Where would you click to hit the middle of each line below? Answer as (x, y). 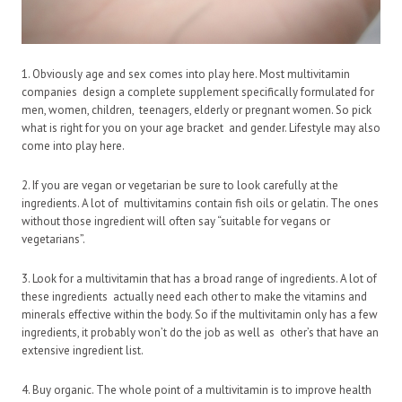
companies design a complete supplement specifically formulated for (198, 92)
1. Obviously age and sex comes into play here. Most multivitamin (186, 74)
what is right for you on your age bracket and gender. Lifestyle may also (201, 128)
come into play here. (73, 146)
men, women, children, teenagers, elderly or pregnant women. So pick (197, 110)
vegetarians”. (53, 240)
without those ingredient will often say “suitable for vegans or (176, 222)
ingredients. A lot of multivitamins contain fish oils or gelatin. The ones (200, 204)
